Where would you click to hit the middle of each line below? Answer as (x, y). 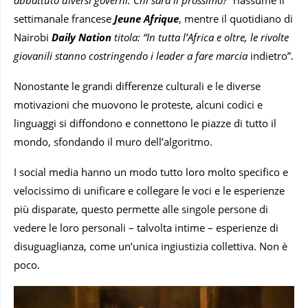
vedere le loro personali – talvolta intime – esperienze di (146, 228)
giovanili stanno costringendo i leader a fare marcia (131, 56)
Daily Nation (81, 37)
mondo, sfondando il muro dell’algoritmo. (113, 142)
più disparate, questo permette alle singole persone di (141, 209)
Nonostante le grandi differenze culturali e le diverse (137, 86)
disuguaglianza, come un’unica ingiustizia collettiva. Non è (151, 246)
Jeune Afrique (146, 19)
